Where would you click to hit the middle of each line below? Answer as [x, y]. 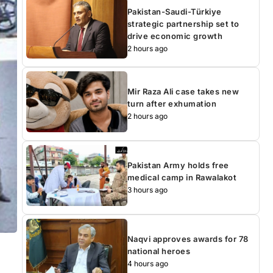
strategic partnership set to [183, 23]
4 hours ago [147, 263]
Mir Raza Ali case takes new [183, 91]
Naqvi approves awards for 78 [188, 239]
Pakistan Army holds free [178, 165]
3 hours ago [147, 190]
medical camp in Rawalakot [182, 177]
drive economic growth [175, 36]
